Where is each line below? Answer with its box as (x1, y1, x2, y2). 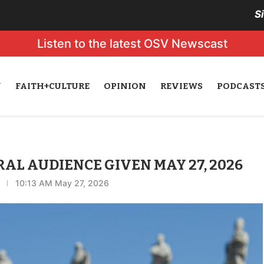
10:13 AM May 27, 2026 (15, 178, 110, 188)
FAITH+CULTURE (15, 81, 90, 91)
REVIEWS (160, 81, 203, 91)
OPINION (103, 81, 146, 91)
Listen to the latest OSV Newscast (37, 37, 227, 51)
